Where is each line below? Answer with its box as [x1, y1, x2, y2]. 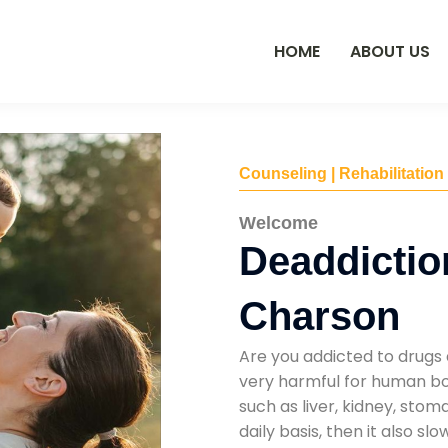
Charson [239, 293, 400, 338]
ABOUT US [350, 39, 430, 63]
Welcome [239, 212, 318, 233]
